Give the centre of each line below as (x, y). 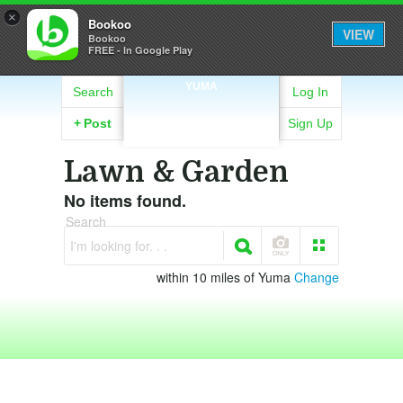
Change (317, 277)
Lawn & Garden (176, 172)
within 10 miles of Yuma (225, 277)
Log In (310, 92)
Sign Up (310, 123)
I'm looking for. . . (119, 246)
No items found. (125, 201)
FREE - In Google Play (140, 50)
